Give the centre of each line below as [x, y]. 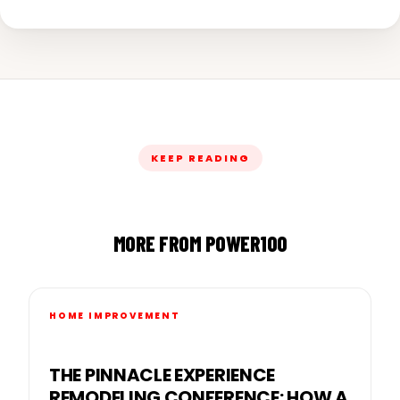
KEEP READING [200, 158]
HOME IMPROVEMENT [115, 315]
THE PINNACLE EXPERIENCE [162, 375]
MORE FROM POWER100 [200, 243]
